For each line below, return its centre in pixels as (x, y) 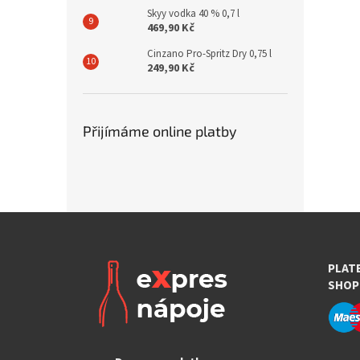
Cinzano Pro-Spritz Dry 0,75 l (209, 54)
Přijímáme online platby (160, 131)
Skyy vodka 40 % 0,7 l (193, 14)
